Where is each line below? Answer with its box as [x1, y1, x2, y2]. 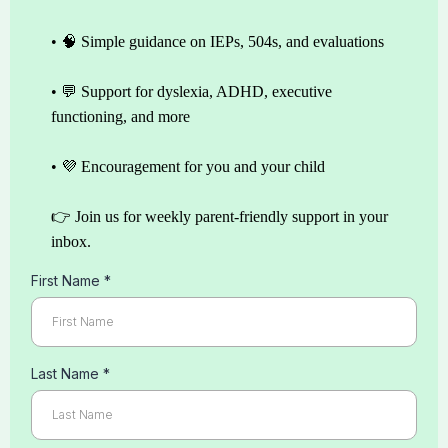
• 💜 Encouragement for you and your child [51, 158, 325, 176]
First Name [31, 272, 104, 290]
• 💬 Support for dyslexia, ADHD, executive [51, 83, 332, 101]
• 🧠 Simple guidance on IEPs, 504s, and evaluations [51, 33, 384, 51]
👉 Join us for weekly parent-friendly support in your [51, 208, 388, 226]
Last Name [31, 365, 103, 383]
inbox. [51, 233, 91, 251]
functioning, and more [51, 108, 190, 126]
